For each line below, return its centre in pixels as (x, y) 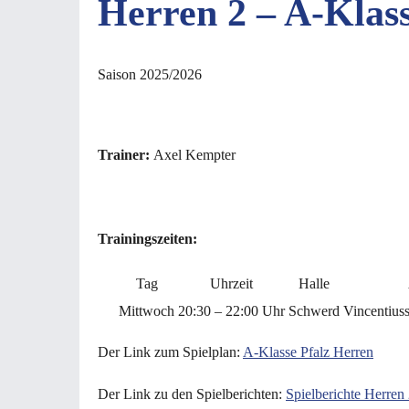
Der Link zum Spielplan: (170, 352)
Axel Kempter (194, 155)
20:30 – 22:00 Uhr (231, 311)
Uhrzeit (231, 284)
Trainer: (126, 155)
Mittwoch (147, 311)
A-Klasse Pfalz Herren (308, 352)
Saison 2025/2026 (150, 75)
